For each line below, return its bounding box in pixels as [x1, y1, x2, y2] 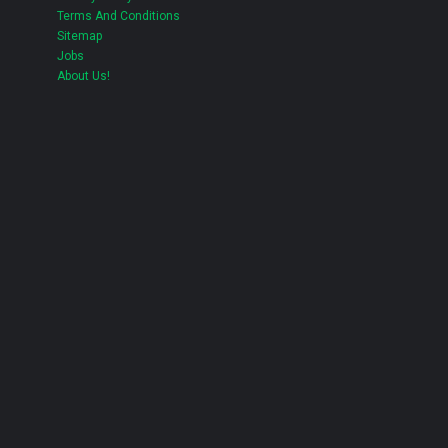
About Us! [57, 69, 110, 83]
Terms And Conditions [57, 9, 180, 23]
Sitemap [57, 29, 102, 43]
